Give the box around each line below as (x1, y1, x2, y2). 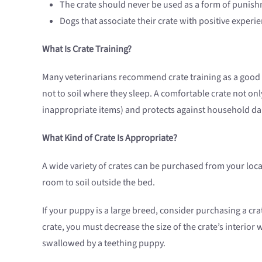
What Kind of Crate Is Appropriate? (42, 131, 177, 144)
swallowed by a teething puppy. (42, 236, 166, 250)
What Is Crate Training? (42, 42, 132, 56)
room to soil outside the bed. (42, 175, 155, 189)
